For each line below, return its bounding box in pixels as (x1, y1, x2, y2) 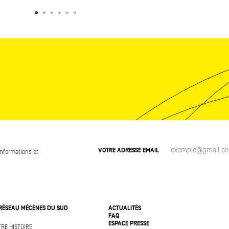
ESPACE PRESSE (108, 220, 149, 227)
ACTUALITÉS (108, 205, 141, 212)
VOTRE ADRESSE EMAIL (98, 147, 159, 154)
